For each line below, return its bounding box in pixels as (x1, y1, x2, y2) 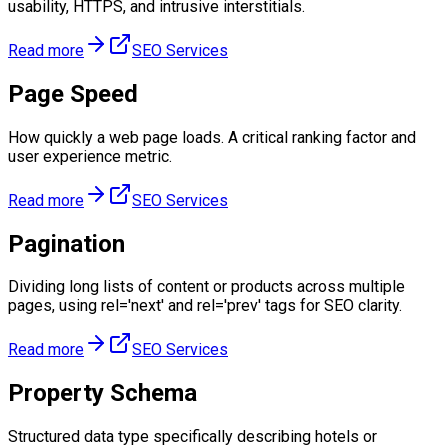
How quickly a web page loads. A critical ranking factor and (8, 127, 416, 147)
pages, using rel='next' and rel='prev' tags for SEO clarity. (8, 296, 402, 316)
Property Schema (8, 379, 197, 408)
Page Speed (8, 79, 138, 108)
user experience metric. (8, 146, 172, 166)
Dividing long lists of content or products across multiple (8, 277, 405, 297)
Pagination (8, 229, 125, 258)
